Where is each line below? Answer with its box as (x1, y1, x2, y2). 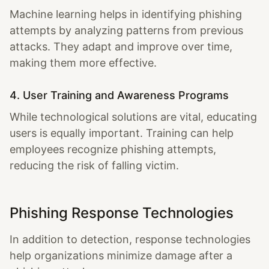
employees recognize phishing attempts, (10, 142, 216, 156)
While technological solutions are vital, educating (10, 110, 257, 123)
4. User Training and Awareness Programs (10, 88, 229, 101)
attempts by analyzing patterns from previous (10, 23, 243, 37)
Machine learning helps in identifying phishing (10, 7, 242, 20)
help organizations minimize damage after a (10, 249, 232, 262)
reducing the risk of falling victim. (10, 159, 179, 172)
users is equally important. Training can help (10, 126, 234, 139)
